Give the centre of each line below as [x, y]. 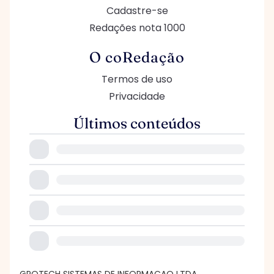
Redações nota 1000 [137, 28]
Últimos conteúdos [137, 123]
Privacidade [137, 96]
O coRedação [137, 57]
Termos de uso [137, 79]
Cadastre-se [137, 11]
